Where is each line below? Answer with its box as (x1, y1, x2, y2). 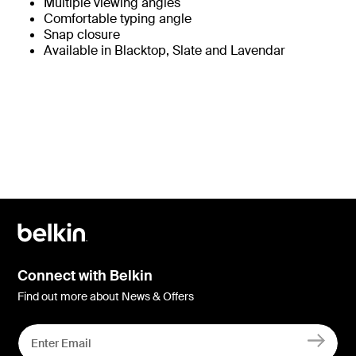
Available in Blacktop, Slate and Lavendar (44, 41, 288, 59)
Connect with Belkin (17, 265, 153, 285)
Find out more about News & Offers (17, 288, 194, 304)
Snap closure (44, 25, 120, 43)
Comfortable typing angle (44, 10, 192, 27)
